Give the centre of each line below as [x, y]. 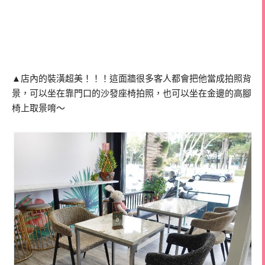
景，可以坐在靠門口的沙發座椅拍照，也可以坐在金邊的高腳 [132, 93]
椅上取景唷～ [38, 108]
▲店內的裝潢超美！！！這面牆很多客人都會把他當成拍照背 [132, 78]
